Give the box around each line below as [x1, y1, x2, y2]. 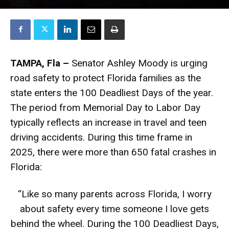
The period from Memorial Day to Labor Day [10, 101, 200, 113]
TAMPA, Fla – [10, 57, 72, 69]
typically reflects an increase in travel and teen [10, 116, 207, 128]
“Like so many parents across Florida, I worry [17, 188, 212, 200]
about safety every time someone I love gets [20, 202, 209, 215]
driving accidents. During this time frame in [10, 131, 192, 143]
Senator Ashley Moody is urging [72, 57, 208, 69]
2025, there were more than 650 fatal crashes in [10, 146, 216, 158]
